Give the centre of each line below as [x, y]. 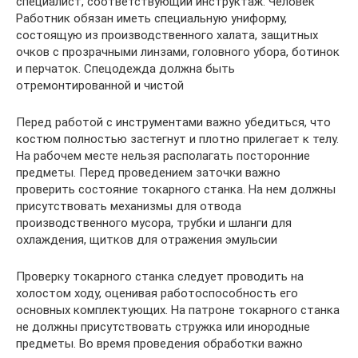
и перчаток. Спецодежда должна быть [125, 69]
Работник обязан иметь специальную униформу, [151, 18]
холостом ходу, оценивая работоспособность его [157, 293]
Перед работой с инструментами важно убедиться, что [173, 122]
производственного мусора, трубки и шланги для [154, 223]
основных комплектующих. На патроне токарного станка [178, 310]
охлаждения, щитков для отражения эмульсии [147, 240]
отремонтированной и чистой [100, 86]
